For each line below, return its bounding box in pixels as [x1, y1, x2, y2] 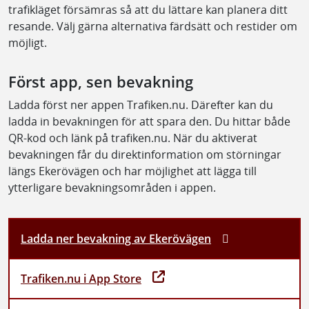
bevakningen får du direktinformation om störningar [8, 146, 281, 162]
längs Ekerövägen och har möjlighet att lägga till [8, 163, 257, 179]
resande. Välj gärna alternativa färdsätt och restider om [8, 18, 297, 34]
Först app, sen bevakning [8, 70, 193, 92]
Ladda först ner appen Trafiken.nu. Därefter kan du [8, 97, 273, 112]
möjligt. [8, 34, 47, 50]
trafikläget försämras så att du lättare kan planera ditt [8, 1, 288, 17]
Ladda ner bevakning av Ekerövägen [21, 230, 211, 246]
